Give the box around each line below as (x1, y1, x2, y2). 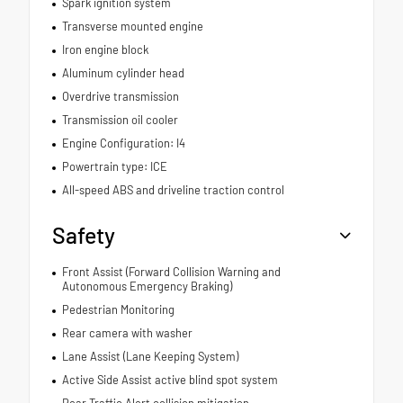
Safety (52, 220, 115, 248)
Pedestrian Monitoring (61, 301, 175, 317)
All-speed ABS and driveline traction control (61, 182, 284, 197)
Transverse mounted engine (61, 18, 203, 33)
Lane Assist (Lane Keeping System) (61, 348, 238, 363)
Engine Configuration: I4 (61, 135, 185, 150)
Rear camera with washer (61, 325, 193, 340)
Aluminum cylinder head (61, 65, 184, 80)
